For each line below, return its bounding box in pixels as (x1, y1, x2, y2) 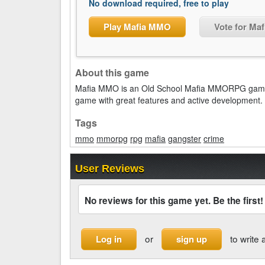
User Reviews (75, 163, 144, 174)
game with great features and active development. (75, 94, 263, 106)
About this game (75, 66, 149, 79)
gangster (168, 132, 201, 144)
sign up (176, 232, 207, 245)
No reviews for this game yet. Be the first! (85, 194, 263, 207)
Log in (96, 232, 122, 245)
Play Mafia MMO (104, 20, 171, 33)
